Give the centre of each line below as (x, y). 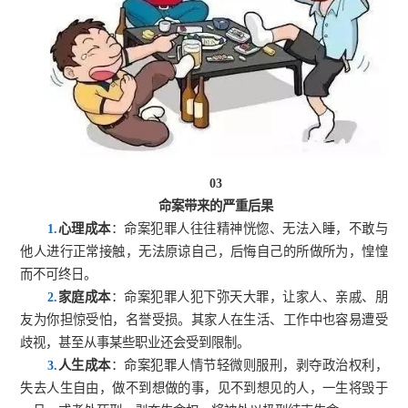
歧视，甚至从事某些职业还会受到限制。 (135, 343)
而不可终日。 (59, 275)
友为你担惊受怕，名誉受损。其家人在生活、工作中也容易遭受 (204, 320)
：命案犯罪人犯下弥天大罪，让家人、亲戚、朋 (249, 297)
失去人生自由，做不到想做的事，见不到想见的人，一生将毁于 (204, 388)
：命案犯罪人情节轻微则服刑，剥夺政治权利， (249, 366)
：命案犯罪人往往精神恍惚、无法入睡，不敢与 (249, 229)
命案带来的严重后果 (216, 206)
